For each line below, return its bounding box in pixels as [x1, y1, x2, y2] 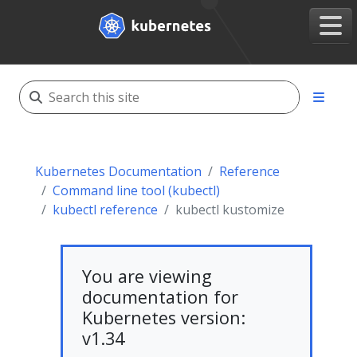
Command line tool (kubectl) [53, 182, 220, 199]
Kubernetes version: [82, 306, 245, 329]
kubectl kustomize [175, 201, 284, 218]
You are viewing [82, 265, 212, 288]
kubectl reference [53, 201, 158, 218]
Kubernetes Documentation [35, 163, 202, 180]
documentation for [82, 285, 238, 308]
